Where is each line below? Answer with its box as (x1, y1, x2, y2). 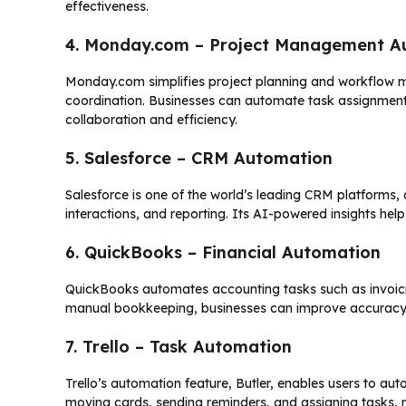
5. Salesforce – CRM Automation (65, 147, 333, 169)
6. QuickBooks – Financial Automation (65, 241, 381, 263)
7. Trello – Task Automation (65, 335, 292, 357)
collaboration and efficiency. (65, 111, 237, 128)
